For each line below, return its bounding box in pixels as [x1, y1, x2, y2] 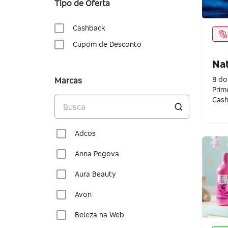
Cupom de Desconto [73, 40, 141, 48]
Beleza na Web [75, 210, 124, 219]
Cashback [73, 23, 105, 32]
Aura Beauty [75, 169, 116, 178]
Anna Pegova [75, 149, 119, 158]
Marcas [54, 75, 82, 85]
